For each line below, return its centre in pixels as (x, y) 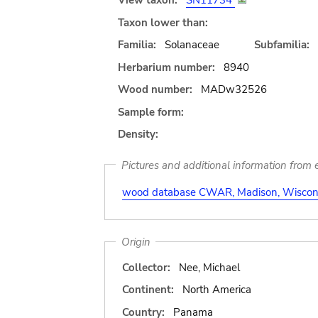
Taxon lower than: (163, 22)
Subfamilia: (281, 45)
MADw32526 (234, 89)
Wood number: (155, 89)
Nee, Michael (209, 267)
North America (216, 290)
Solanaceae (192, 45)
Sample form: (151, 112)
